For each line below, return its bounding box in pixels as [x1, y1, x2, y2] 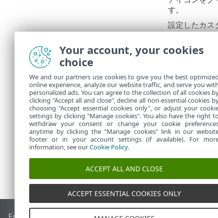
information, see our [29, 143, 90, 151]
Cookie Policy [90, 143, 127, 151]
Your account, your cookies [59, 42, 204, 57]
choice [59, 54, 93, 69]
